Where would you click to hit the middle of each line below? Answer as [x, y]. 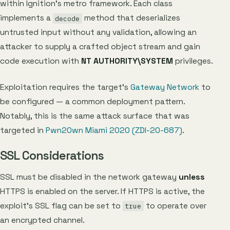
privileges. [193, 61]
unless [192, 177]
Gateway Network [165, 87]
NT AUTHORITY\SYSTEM [127, 61]
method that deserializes [131, 18]
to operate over [175, 206]
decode [68, 18]
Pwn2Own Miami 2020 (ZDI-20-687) [114, 130]
